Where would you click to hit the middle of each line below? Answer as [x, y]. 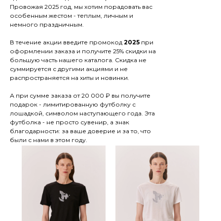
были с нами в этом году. [49, 140]
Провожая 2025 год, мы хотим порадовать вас [81, 7]
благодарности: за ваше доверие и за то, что [80, 131]
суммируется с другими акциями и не [69, 69]
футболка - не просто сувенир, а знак [70, 122]
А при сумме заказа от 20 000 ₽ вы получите [80, 95]
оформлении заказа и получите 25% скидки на [83, 51]
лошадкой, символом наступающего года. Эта [82, 113]
